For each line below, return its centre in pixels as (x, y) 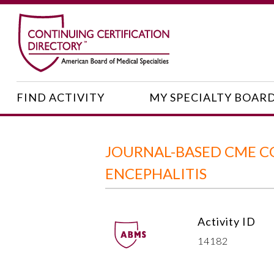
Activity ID (227, 221)
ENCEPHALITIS (156, 173)
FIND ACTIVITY (60, 98)
